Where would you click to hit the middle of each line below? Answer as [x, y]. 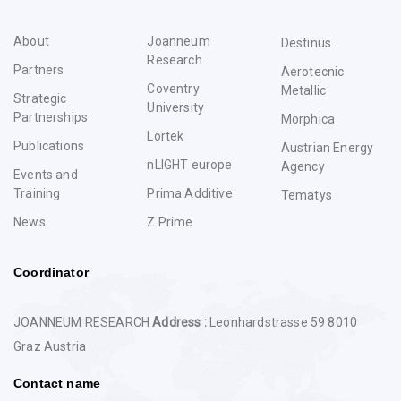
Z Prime [170, 222]
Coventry [173, 89]
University [176, 108]
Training [37, 194]
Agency [303, 167]
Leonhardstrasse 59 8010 [284, 323]
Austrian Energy [327, 148]
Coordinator [51, 273]
